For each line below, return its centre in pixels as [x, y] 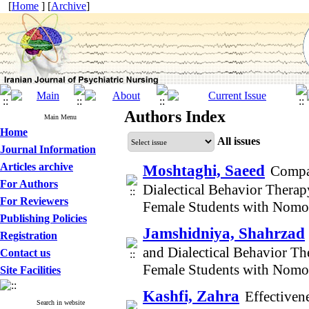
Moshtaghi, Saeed [204, 170]
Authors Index [175, 117]
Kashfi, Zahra [191, 296]
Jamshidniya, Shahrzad [224, 233]
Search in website [60, 302]
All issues [239, 141]
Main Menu [60, 117]
